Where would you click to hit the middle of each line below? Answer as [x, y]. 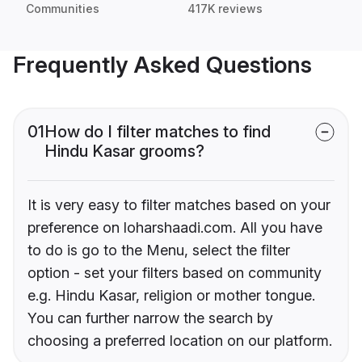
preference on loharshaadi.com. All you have [175, 228]
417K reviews [225, 9]
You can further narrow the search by [150, 318]
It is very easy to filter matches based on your [179, 205]
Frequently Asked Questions [162, 65]
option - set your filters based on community [175, 273]
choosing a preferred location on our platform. [180, 341]
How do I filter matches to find [158, 132]
